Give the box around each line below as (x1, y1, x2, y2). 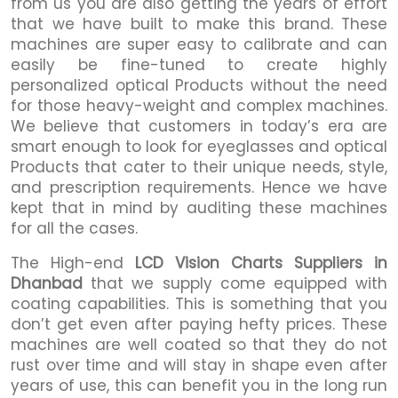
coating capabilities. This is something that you (11, 292, 387, 314)
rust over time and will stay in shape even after (11, 354, 387, 376)
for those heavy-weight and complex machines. (11, 94, 387, 116)
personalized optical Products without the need (11, 74, 387, 96)
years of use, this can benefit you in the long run (11, 374, 387, 396)
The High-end (11, 251, 135, 274)
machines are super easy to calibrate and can (11, 33, 387, 55)
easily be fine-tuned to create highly (11, 53, 387, 76)
